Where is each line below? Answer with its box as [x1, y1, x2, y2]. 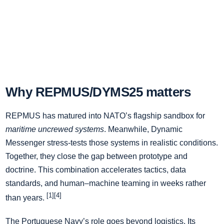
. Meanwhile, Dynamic [104, 124, 182, 133]
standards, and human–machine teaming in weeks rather [5, 178, 206, 187]
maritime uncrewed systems [5, 124, 104, 133]
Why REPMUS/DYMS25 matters [5, 84, 190, 99]
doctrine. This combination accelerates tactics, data [5, 165, 186, 174]
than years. [5, 193, 46, 202]
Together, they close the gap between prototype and [5, 151, 187, 160]
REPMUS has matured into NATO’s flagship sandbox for [5, 111, 205, 120]
